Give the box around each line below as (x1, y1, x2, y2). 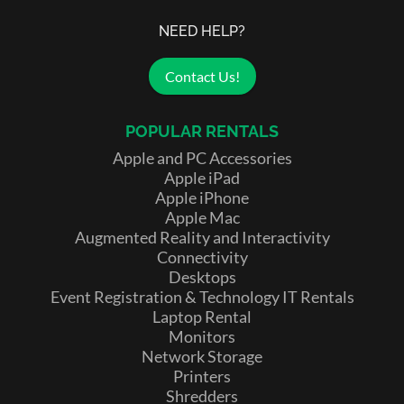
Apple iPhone (155, 187, 249, 207)
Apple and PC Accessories (112, 147, 292, 168)
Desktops (168, 266, 236, 287)
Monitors (169, 326, 235, 346)
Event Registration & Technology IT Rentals (50, 286, 354, 307)
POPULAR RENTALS (125, 121, 279, 141)
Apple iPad (164, 167, 240, 188)
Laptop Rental (152, 306, 252, 326)
